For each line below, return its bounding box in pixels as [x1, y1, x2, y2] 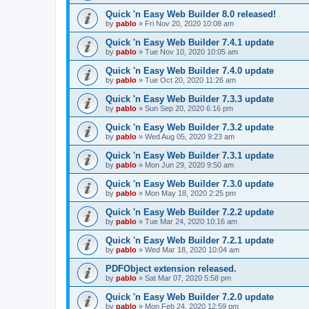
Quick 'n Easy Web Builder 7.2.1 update [106, 235, 274, 246]
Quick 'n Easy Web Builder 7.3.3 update [106, 93, 274, 104]
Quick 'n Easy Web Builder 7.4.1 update [106, 37, 274, 48]
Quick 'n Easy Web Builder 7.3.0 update [106, 178, 274, 189]
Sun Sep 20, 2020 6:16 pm [145, 103, 233, 112]
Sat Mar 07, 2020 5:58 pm [145, 273, 231, 282]
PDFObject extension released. [106, 263, 237, 274]
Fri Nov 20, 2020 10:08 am [145, 19, 234, 28]
